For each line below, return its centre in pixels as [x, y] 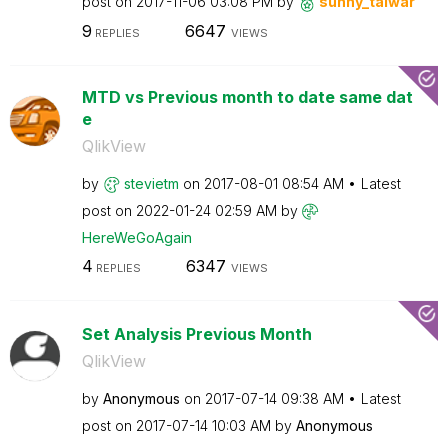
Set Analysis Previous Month [196, 334]
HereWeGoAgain [136, 237]
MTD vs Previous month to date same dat [247, 96]
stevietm [151, 183]
